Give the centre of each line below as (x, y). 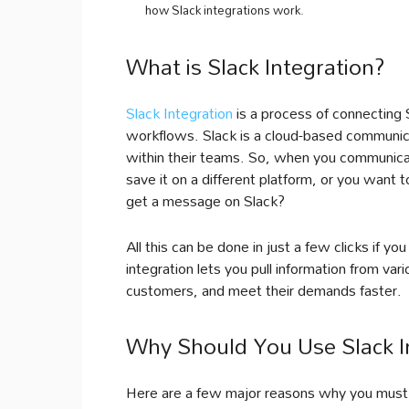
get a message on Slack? (205, 200)
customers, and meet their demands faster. (264, 290)
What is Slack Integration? (256, 67)
